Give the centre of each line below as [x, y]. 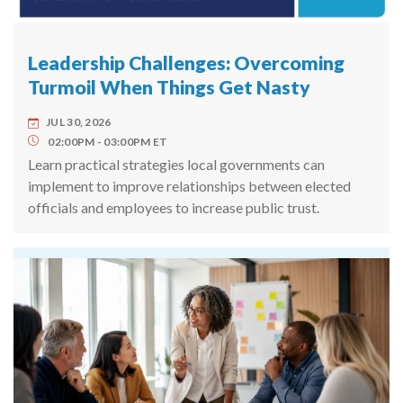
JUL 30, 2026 [79, 122]
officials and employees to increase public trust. [174, 208]
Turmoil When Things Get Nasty [169, 88]
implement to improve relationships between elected [189, 186]
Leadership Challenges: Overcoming [186, 63]
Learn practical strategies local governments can [176, 165]
